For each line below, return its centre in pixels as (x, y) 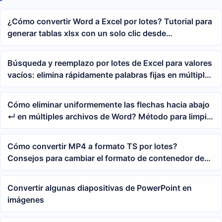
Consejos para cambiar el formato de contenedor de (106, 158)
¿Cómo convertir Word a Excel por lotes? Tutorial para (110, 22)
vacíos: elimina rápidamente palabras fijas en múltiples (111, 75)
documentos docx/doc (51, 45)
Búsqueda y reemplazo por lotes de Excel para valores (110, 63)
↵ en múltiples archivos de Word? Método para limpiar (111, 117)
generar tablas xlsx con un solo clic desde (87, 33)
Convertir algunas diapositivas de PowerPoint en (100, 188)
